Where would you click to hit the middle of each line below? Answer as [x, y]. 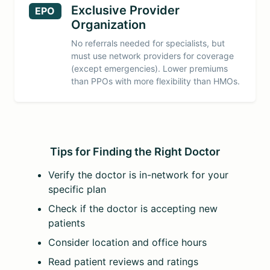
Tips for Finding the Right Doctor [133, 151]
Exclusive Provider [125, 10]
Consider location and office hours [127, 242]
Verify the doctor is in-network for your [138, 174]
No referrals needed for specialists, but [148, 43]
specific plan [77, 189]
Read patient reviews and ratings [123, 261]
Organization [108, 24]
